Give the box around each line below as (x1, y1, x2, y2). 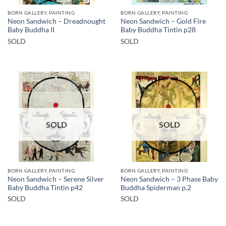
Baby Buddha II (8, 26, 54, 34)
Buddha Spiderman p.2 (121, 183, 191, 192)
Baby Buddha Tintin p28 (121, 26, 196, 34)
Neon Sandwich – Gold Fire (121, 17, 206, 26)
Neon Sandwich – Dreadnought (8, 17, 105, 26)
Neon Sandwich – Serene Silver (8, 175, 104, 183)
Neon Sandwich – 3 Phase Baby (121, 175, 218, 183)
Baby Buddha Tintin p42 (8, 183, 83, 192)
